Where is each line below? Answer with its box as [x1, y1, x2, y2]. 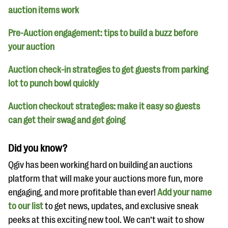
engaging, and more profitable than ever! [8, 187, 157, 198]
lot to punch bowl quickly [8, 78, 99, 89]
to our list [8, 201, 43, 212]
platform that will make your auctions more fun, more [8, 174, 203, 184]
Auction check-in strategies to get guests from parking [8, 65, 208, 75]
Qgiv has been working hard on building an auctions [8, 160, 192, 170]
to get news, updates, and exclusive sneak [43, 201, 198, 212]
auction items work [8, 5, 79, 16]
